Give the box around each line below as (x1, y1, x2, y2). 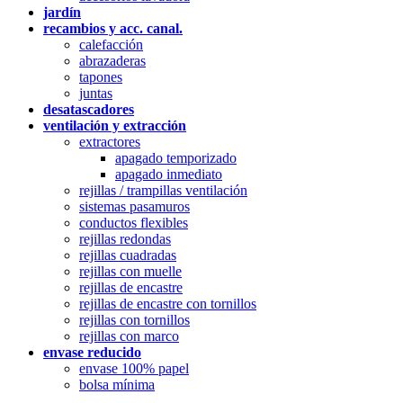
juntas (79, 85, 112, 101)
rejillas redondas (79, 230, 171, 246)
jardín (43, 4, 81, 20)
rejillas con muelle (79, 263, 182, 279)
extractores (79, 133, 140, 149)
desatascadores (43, 101, 134, 117)
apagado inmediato (115, 166, 222, 182)
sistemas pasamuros (79, 198, 190, 214)
